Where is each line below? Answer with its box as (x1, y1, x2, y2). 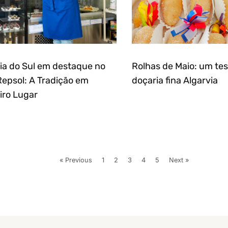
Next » (169, 156, 189, 164)
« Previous (60, 156, 92, 164)
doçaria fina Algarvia (132, 74, 218, 86)
